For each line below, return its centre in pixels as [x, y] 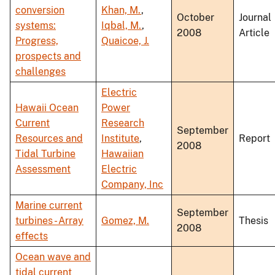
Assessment [43, 169]
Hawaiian [122, 154]
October [196, 18]
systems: [36, 26]
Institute [120, 139]
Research [123, 123]
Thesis [254, 221]
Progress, [37, 41]
